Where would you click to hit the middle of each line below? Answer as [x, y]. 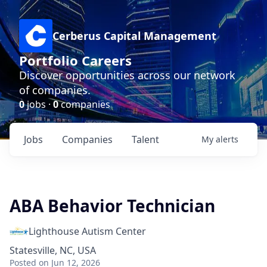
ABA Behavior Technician [112, 206]
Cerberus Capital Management [134, 36]
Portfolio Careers [75, 60]
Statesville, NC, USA [53, 250]
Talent [145, 139]
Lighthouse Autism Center [87, 231]
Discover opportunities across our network [127, 75]
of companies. [55, 90]
